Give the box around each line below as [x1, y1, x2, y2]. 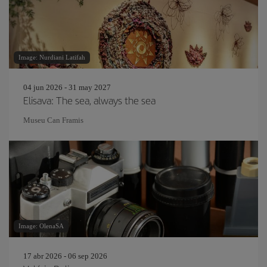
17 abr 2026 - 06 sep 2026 [23, 252, 107, 260]
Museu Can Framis [23, 116, 83, 125]
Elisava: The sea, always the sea [23, 93, 156, 107]
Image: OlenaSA [18, 222, 64, 229]
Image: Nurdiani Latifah [18, 54, 85, 61]
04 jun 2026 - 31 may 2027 [23, 83, 111, 92]
